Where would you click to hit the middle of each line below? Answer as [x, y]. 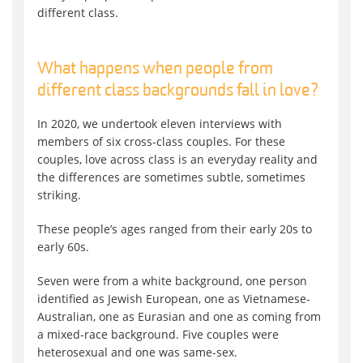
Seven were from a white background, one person [172, 281]
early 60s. [63, 247]
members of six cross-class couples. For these [161, 142]
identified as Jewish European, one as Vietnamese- [174, 299]
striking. [59, 195]
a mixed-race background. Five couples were [158, 335]
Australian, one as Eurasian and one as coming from [179, 317]
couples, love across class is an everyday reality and [177, 160]
